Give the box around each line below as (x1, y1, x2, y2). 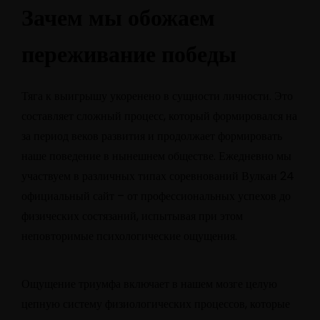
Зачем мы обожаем (21, 5, 215, 31)
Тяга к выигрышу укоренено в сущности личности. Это (21, 88, 293, 105)
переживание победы (21, 41, 236, 67)
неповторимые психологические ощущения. (21, 228, 237, 245)
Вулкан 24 (241, 168, 294, 185)
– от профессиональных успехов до (114, 188, 291, 205)
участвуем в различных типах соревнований (21, 168, 241, 185)
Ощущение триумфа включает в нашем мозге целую (21, 275, 277, 292)
